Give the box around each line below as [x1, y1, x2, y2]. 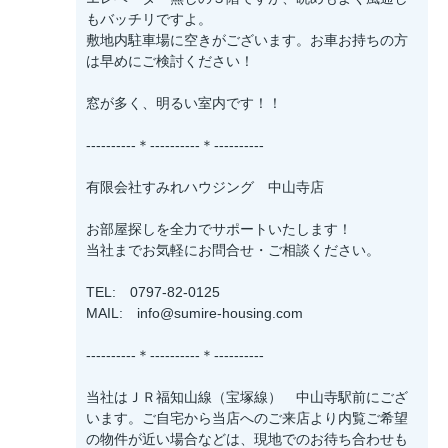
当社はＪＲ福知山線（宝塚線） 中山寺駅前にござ [86, 389, 408, 406]
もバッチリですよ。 [86, 11, 212, 28]
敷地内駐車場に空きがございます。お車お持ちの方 [86, 32, 408, 49]
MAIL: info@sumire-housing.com [86, 305, 303, 322]
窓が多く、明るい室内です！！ [86, 95, 282, 112]
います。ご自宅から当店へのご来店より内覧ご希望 [86, 410, 408, 427]
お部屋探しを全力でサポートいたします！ [86, 221, 352, 238]
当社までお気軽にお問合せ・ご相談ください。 [86, 242, 380, 259]
